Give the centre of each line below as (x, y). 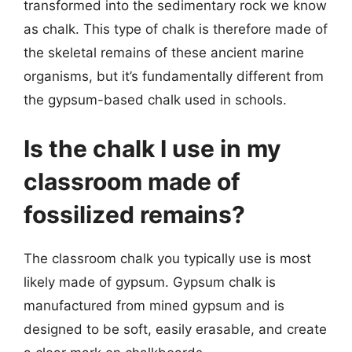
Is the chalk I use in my (152, 148)
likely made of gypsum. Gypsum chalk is (150, 282)
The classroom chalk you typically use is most (167, 258)
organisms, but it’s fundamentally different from (174, 76)
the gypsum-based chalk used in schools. (155, 100)
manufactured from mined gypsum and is (154, 305)
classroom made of (132, 181)
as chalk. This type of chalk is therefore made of (176, 29)
